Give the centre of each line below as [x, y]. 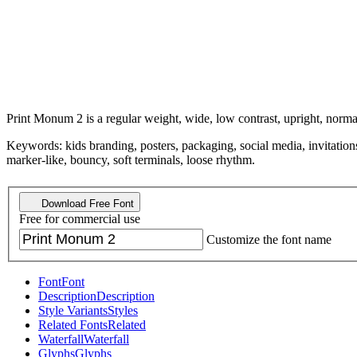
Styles [123, 311]
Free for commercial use [80, 219]
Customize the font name [269, 240]
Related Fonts [73, 325]
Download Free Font [86, 204]
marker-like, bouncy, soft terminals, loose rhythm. [131, 159]
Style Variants [73, 311]
